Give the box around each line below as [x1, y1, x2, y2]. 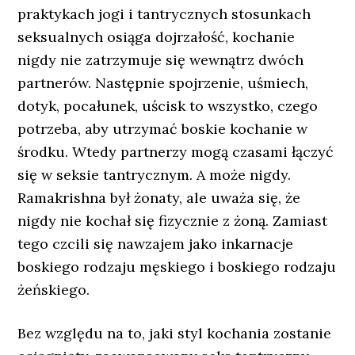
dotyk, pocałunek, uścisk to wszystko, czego [17, 97, 319, 115]
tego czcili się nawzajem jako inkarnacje [17, 235, 294, 253]
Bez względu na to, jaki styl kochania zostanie [17, 324, 332, 342]
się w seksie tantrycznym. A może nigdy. [17, 166, 292, 184]
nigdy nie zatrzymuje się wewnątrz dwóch [17, 51, 304, 69]
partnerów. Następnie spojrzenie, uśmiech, [17, 74, 309, 92]
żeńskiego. [17, 281, 90, 299]
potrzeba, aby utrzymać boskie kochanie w [17, 120, 308, 138]
